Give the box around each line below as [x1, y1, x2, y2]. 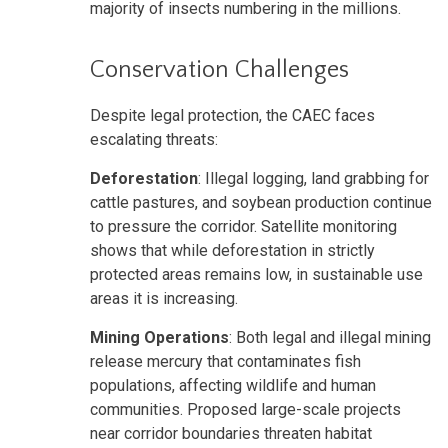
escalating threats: [90, 129, 218, 149]
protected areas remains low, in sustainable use [90, 264, 423, 284]
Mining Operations [90, 327, 229, 347]
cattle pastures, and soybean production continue [90, 192, 432, 212]
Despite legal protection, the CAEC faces [90, 105, 375, 125]
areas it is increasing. [90, 288, 238, 308]
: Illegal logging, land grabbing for [198, 168, 429, 188]
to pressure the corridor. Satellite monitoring [90, 216, 397, 236]
